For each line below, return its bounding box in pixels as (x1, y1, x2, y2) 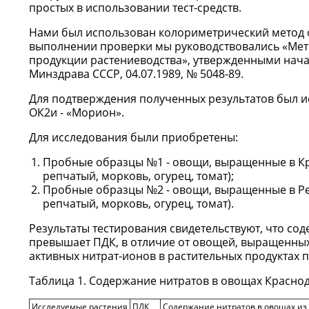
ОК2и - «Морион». (29, 105, 124, 120)
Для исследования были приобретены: (29, 130, 238, 145)
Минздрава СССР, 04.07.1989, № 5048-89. (29, 66, 243, 81)
